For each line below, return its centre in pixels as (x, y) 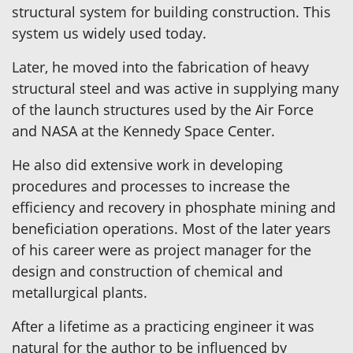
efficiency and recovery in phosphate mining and (174, 207)
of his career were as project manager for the (162, 249)
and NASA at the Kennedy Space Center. (143, 130)
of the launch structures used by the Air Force (163, 109)
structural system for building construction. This (171, 11)
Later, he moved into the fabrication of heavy (160, 67)
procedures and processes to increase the (151, 186)
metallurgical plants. (80, 292)
